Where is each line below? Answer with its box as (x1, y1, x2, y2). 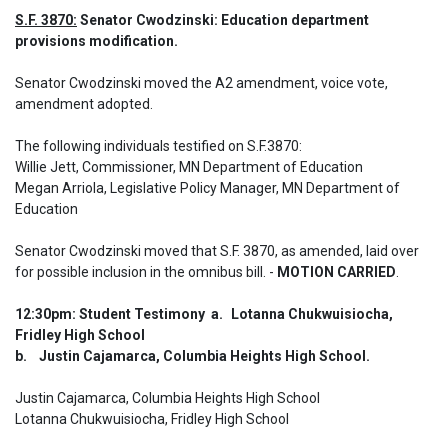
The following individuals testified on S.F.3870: (15, 138, 305, 154)
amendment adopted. (15, 96, 156, 112)
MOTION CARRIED (277, 264, 396, 280)
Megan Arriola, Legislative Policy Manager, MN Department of (15, 180, 400, 196)
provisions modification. (15, 33, 178, 49)
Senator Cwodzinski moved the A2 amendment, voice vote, (15, 75, 388, 91)
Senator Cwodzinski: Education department (77, 12, 369, 28)
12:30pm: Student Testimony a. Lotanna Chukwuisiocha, (15, 306, 223, 322)
